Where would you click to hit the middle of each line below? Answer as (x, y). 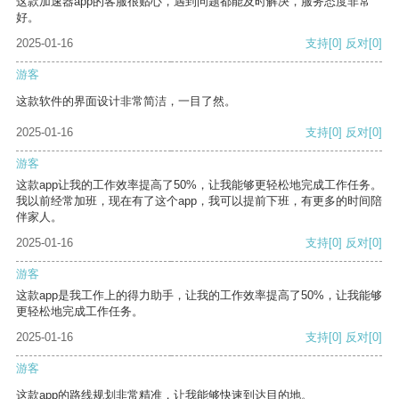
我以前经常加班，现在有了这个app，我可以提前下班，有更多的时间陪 (199, 201)
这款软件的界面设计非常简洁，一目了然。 (126, 102)
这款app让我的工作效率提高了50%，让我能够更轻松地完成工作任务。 (199, 185)
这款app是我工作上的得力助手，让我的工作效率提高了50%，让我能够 (199, 296)
